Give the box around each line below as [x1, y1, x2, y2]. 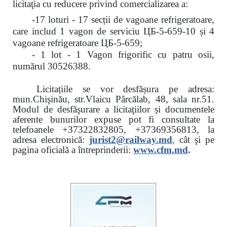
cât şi [179, 134, 201, 145]
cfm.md [157, 144, 188, 156]
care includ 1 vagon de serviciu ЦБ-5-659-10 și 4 [13, 26, 214, 37]
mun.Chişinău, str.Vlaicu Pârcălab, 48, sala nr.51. [13, 94, 214, 105]
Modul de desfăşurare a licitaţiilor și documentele [13, 104, 214, 115]
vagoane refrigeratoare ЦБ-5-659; [13, 37, 142, 49]
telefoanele [13, 124, 63, 135]
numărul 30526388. [13, 61, 91, 72]
